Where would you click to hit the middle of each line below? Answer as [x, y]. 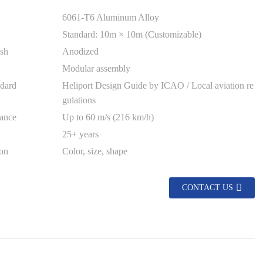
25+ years [80, 134]
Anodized [80, 52]
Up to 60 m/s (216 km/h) [108, 117]
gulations [79, 100]
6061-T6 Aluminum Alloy [111, 18]
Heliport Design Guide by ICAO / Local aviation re [158, 86]
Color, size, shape [95, 151]
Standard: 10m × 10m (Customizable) [132, 35]
